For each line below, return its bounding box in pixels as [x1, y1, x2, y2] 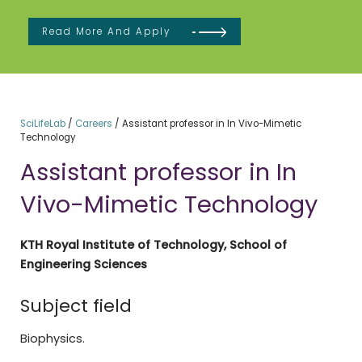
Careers [74, 116, 112, 130]
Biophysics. [19, 330, 85, 347]
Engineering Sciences [19, 255, 147, 272]
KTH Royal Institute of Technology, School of [19, 236, 287, 253]
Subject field [19, 293, 132, 318]
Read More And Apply [42, 25, 171, 39]
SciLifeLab [19, 116, 65, 130]
